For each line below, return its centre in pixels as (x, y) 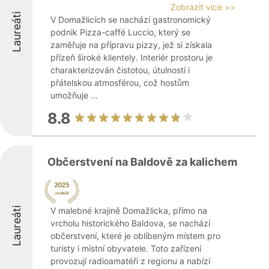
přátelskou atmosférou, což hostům (120, 83)
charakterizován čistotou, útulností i (120, 70)
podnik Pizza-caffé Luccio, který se (120, 32)
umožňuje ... (74, 95)
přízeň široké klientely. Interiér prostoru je (131, 57)
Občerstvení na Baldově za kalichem (142, 162)
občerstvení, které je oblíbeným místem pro (135, 236)
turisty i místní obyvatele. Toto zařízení (126, 248)
